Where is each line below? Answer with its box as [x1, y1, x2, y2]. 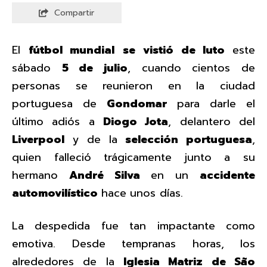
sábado [12, 60, 62, 77]
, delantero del [168, 113, 256, 131]
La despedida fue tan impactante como [12, 218, 255, 235]
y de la [64, 131, 126, 148]
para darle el [167, 95, 255, 113]
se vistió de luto [123, 42, 233, 59]
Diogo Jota [103, 113, 169, 131]
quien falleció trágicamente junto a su [12, 149, 255, 166]
